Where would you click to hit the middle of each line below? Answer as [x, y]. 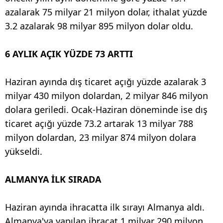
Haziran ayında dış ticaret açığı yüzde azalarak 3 [106, 81]
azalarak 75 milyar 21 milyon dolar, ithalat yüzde [106, 12]
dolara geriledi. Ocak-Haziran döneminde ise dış [106, 109]
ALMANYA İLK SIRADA [53, 179]
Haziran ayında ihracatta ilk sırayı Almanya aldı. [105, 207]
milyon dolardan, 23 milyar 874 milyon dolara [101, 137]
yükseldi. [24, 151]
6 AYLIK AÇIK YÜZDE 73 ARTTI [69, 54]
